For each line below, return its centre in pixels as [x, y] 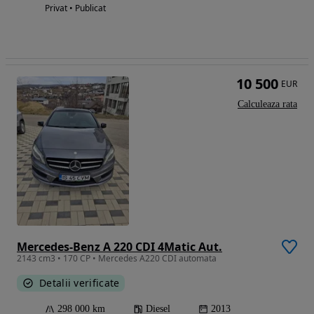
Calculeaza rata [267, 104]
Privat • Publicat [75, 8]
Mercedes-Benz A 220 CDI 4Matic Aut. [120, 246]
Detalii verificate [80, 282]
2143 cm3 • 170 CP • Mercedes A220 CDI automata [117, 258]
